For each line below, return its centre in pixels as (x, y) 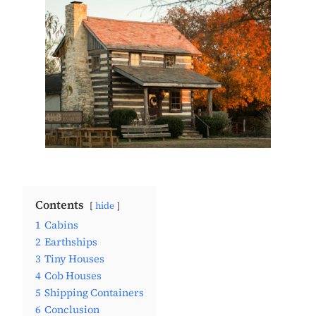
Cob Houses (73, 275)
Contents (60, 204)
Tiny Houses (74, 259)
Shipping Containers (94, 292)
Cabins (61, 225)
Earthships (71, 242)
